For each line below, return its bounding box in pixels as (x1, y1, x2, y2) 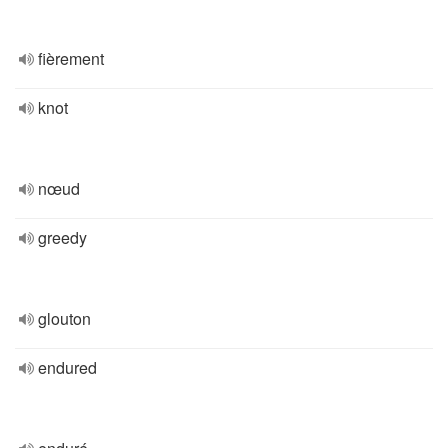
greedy (38, 226, 87, 249)
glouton (38, 307, 91, 330)
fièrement (38, 47, 104, 70)
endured (38, 356, 97, 379)
